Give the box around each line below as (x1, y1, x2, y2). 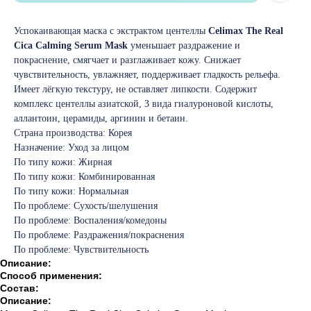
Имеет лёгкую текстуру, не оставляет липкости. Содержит (14, 83, 257, 94)
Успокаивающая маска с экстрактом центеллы (14, 25, 208, 36)
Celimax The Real (208, 25, 283, 36)
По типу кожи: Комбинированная (14, 171, 155, 182)
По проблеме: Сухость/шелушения (14, 200, 158, 211)
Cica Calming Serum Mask (14, 40, 128, 51)
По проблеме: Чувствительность (14, 244, 149, 255)
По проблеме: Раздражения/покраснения (14, 229, 184, 240)
